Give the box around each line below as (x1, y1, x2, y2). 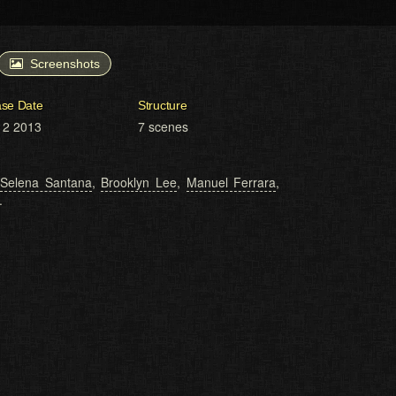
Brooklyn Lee (101, 173, 177, 192)
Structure (138, 98, 187, 113)
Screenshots (30, 57, 100, 72)
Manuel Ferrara (186, 173, 277, 192)
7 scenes (138, 118, 188, 136)
